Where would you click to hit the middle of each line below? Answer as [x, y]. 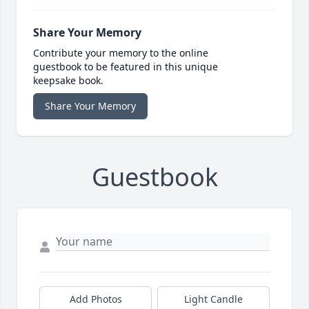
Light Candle [213, 299]
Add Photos [96, 299]
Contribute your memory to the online [121, 52]
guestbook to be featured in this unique [126, 66]
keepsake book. [68, 80]
